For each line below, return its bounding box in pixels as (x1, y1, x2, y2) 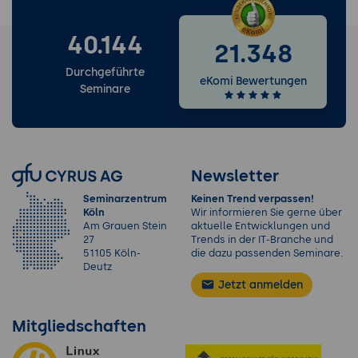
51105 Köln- (83, 246, 141, 259)
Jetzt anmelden (215, 277, 304, 292)
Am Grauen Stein (83, 219, 167, 232)
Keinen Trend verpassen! (191, 192, 314, 205)
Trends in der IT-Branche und (191, 233, 333, 245)
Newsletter (191, 165, 279, 185)
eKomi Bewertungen (199, 74, 307, 88)
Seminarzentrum (83, 192, 167, 205)
